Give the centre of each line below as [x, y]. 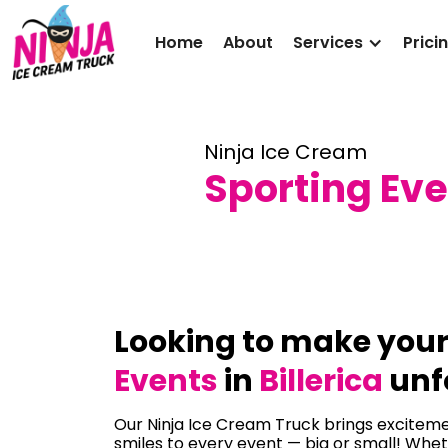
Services [328, 42]
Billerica [321, 381]
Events [166, 381]
